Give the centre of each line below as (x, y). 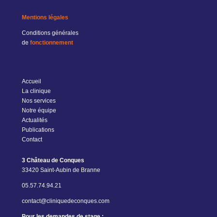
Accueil (31, 81)
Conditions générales (50, 33)
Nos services (39, 101)
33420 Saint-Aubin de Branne (61, 170)
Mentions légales (45, 17)
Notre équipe (39, 110)
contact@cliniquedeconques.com (65, 201)
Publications (38, 130)
